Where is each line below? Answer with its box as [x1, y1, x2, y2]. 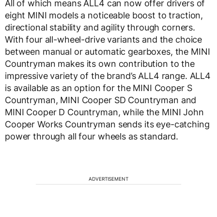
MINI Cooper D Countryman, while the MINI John [5, 107, 204, 118]
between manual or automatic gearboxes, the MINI [5, 46, 210, 57]
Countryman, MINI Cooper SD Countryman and [5, 95, 197, 106]
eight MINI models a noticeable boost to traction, [5, 10, 203, 21]
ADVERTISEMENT [89, 176, 128, 182]
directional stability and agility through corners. [5, 22, 195, 33]
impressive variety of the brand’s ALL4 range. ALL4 [5, 71, 211, 81]
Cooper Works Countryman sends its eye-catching [5, 119, 210, 130]
